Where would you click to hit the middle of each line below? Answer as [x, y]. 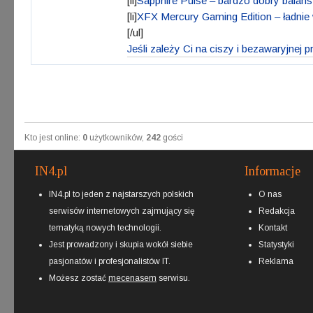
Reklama [276, 261]
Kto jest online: [53, 138]
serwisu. [173, 278]
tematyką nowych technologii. [105, 228]
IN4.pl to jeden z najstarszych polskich [121, 194]
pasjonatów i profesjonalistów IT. [110, 261]
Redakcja [277, 211]
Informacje [272, 171]
